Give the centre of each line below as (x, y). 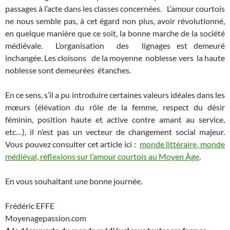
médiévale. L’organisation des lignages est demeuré (115, 45)
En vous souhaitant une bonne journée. (74, 181)
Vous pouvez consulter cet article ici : (72, 144)
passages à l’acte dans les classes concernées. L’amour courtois (115, 8)
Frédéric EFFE (30, 205)
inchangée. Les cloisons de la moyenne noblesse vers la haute (115, 57)
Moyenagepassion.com (46, 218)
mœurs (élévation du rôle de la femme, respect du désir (115, 107)
